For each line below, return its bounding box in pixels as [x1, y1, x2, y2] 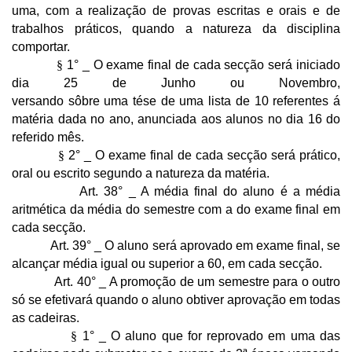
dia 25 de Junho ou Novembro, [12, 75, 340, 90]
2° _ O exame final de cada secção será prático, [64, 148, 341, 162]
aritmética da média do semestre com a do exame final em [12, 202, 340, 216]
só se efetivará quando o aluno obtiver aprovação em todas [12, 292, 340, 306]
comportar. [12, 39, 70, 53]
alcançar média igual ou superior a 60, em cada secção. [12, 256, 322, 270]
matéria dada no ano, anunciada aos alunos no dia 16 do [12, 112, 340, 126]
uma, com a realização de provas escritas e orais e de [12, 3, 340, 17]
